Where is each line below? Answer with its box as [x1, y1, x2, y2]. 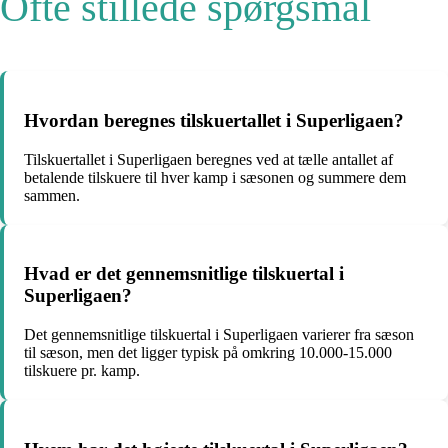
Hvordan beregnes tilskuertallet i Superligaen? [24, 109, 404, 131]
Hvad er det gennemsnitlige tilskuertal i [24, 263, 344, 285]
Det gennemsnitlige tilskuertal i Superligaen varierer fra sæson [24, 326, 414, 343]
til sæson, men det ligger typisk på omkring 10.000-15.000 [24, 344, 392, 361]
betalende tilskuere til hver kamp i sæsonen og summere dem [24, 168, 406, 186]
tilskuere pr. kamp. [24, 362, 140, 379]
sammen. [24, 186, 80, 204]
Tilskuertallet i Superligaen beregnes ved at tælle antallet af [24, 150, 393, 168]
